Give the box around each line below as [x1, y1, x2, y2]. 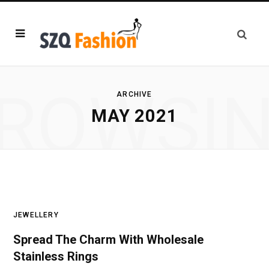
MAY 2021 [91, 106, 178, 126]
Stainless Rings [13, 249, 98, 264]
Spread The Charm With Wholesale [13, 232, 204, 247]
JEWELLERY [13, 211, 59, 219]
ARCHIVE [116, 90, 153, 98]
